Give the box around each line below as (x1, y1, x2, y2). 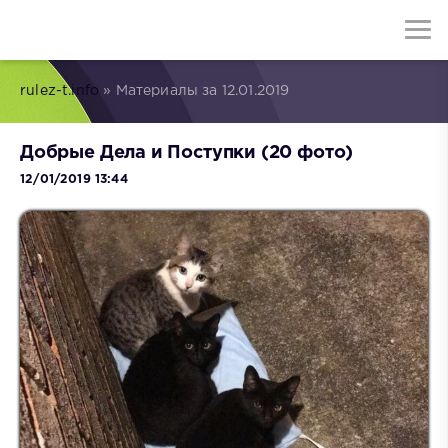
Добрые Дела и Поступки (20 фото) (20, 145, 354, 162)
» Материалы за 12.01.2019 (99, 85, 290, 97)
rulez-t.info (20, 85, 100, 97)
